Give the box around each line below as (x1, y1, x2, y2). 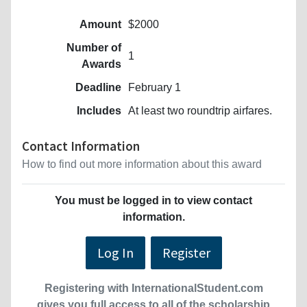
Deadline (75, 81, 121, 93)
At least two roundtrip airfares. (128, 104, 272, 116)
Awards (82, 58, 121, 70)
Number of (66, 41, 121, 53)
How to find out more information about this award (22, 158, 262, 170)
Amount (79, 18, 121, 30)
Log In (97, 243, 134, 261)
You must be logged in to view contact (55, 194, 252, 206)
